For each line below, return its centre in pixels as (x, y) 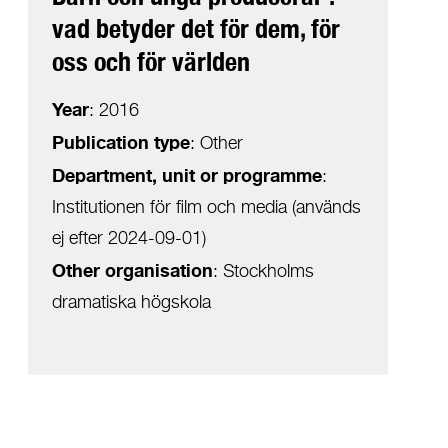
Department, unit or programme (187, 175)
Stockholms (268, 271)
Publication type (121, 142)
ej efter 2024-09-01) (129, 238)
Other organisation (132, 270)
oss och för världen (151, 61)
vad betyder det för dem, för (196, 28)
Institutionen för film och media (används (206, 207)
